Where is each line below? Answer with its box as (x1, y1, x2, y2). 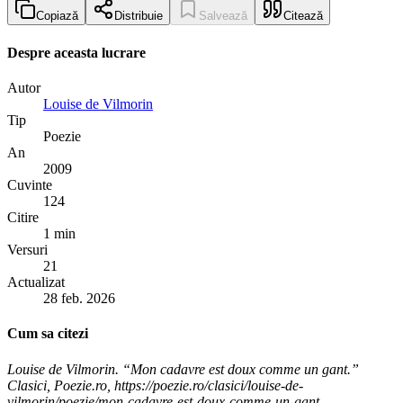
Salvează (199, 9, 247, 23)
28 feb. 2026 (43, 290, 115, 306)
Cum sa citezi (7, 326, 88, 342)
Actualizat (7, 273, 65, 290)
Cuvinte (7, 176, 52, 193)
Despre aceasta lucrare (7, 44, 146, 60)
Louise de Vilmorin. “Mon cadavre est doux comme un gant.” (7, 361, 359, 377)
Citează (283, 9, 323, 23)
